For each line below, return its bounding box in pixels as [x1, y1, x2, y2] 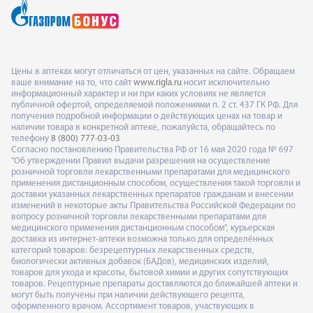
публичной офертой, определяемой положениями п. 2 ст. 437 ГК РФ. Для [11, 101, 298, 110]
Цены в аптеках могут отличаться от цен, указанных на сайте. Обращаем [11, 67, 295, 76]
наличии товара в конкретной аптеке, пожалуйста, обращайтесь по [11, 123, 275, 132]
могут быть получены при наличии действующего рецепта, [11, 291, 245, 300]
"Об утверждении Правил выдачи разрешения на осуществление [11, 156, 270, 166]
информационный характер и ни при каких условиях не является [11, 89, 265, 99]
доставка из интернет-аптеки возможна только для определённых [11, 235, 273, 244]
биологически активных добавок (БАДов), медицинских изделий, [11, 257, 269, 266]
